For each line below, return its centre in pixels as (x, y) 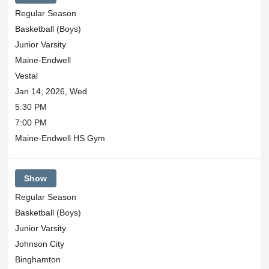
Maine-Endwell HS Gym (60, 138)
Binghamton (38, 259)
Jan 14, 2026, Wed (51, 91)
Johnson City (39, 244)
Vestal (26, 75)
